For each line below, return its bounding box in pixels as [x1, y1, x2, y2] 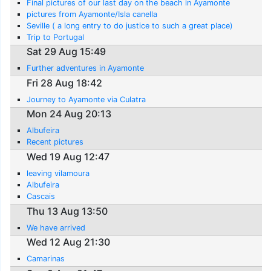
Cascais [27, 192, 56, 201]
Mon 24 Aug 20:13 [27, 108, 112, 120]
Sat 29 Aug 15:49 [27, 45, 106, 58]
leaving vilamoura [27, 169, 90, 178]
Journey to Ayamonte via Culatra [27, 94, 146, 104]
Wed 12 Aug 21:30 [27, 236, 111, 249]
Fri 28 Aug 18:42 [27, 76, 103, 89]
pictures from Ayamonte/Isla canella [27, 9, 158, 19]
